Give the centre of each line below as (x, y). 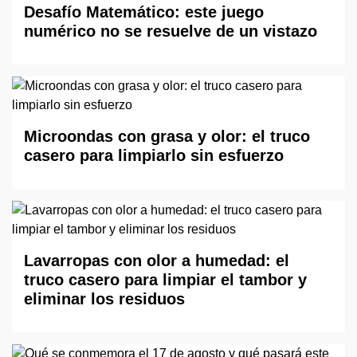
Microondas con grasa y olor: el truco (167, 136)
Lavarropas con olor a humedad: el (157, 260)
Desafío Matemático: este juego (144, 12)
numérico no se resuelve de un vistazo (171, 31)
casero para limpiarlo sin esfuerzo (154, 155)
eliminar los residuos (104, 298)
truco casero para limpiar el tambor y (165, 279)
